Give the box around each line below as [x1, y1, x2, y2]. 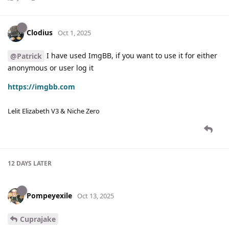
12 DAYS [8, 159, 32, 168]
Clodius [27, 28, 53, 38]
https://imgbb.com [8, 82, 75, 92]
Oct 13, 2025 [77, 191, 114, 201]
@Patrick [10, 51, 42, 61]
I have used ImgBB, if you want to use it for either [44, 50, 217, 60]
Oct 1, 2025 [58, 28, 91, 38]
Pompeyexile [27, 191, 72, 201]
